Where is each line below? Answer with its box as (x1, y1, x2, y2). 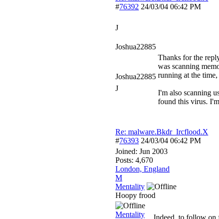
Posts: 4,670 (115, 156, 153, 164)
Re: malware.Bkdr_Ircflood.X (115, 128, 208, 136)
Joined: (115, 147, 139, 155)
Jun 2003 (139, 147, 168, 155)
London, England (115, 165, 170, 173)
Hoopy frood (115, 191, 155, 199)
